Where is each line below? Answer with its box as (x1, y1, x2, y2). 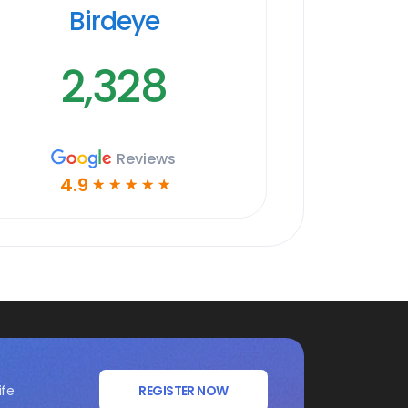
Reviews (117, 148, 177, 169)
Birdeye (69, 3, 159, 39)
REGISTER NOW (138, 382, 229, 400)
